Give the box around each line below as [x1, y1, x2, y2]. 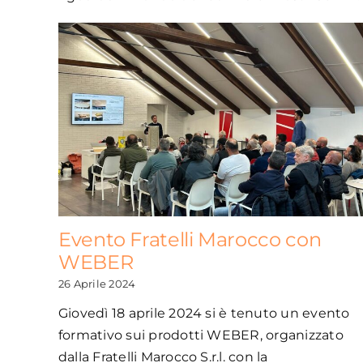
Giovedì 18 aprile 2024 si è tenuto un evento [58, 305, 350, 322]
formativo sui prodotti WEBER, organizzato [58, 327, 344, 344]
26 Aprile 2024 [58, 277, 136, 291]
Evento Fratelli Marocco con [58, 228, 322, 252]
